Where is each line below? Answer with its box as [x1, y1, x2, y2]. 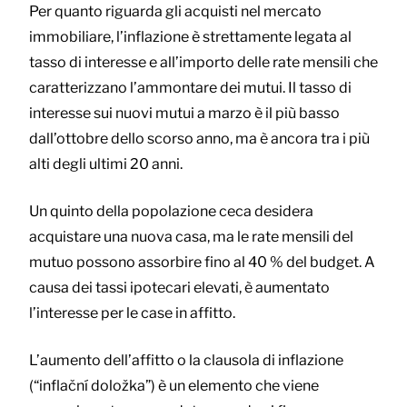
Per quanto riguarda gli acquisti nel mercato [29, 3, 322, 21]
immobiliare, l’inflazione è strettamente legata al [29, 28, 352, 46]
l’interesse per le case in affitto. [29, 304, 235, 323]
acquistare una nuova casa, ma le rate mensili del [29, 228, 353, 246]
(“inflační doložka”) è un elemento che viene [29, 377, 319, 395]
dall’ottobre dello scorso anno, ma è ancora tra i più [29, 130, 370, 148]
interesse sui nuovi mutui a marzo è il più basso [29, 104, 340, 123]
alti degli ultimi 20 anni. [29, 155, 183, 174]
